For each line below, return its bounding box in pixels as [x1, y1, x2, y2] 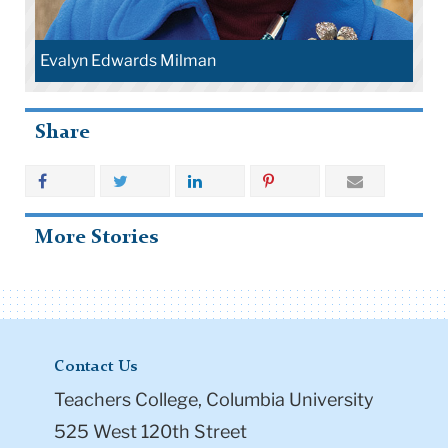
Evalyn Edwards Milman [40, 50, 216, 70]
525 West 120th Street [54, 421, 247, 443]
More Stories [35, 228, 158, 249]
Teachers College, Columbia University [54, 389, 374, 411]
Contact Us [54, 359, 137, 376]
